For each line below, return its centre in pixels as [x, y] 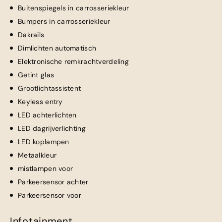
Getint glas [36, 75]
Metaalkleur [37, 155]
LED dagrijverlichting [52, 128]
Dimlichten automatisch [57, 48]
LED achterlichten [47, 115]
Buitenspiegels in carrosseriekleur [74, 8]
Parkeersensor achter [53, 182]
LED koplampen [44, 142]
